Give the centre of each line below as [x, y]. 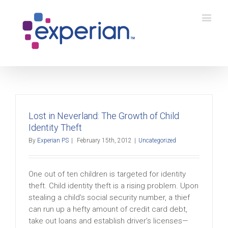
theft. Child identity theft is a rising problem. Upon [113, 186]
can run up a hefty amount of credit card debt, [108, 209]
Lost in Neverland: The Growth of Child [104, 116]
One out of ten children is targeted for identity [107, 174]
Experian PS [53, 140]
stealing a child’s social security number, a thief [109, 197]
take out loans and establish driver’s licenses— [108, 221]
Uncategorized [157, 140]
